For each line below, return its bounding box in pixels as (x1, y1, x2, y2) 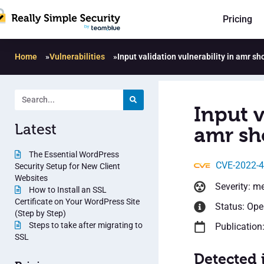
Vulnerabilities (49, 51, 105, 61)
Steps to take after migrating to (27, 220, 143, 230)
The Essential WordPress (27, 149, 119, 159)
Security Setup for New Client (15, 161, 120, 171)
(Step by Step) (15, 208, 66, 218)
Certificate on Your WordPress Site (15, 196, 140, 206)
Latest (15, 120, 57, 138)
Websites (15, 173, 48, 183)
